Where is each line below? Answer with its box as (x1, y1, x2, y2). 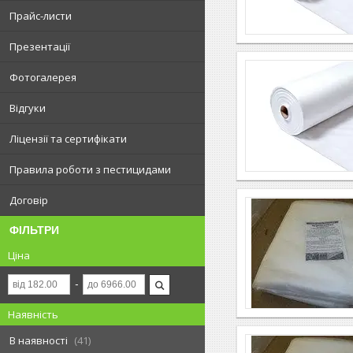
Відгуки (9, 101, 46, 115)
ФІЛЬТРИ (9, 224, 59, 236)
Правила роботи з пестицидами (9, 162, 171, 176)
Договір (9, 193, 48, 207)
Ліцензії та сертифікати (9, 132, 127, 146)
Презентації (9, 39, 70, 54)
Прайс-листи (9, 9, 72, 23)
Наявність (8, 307, 58, 321)
